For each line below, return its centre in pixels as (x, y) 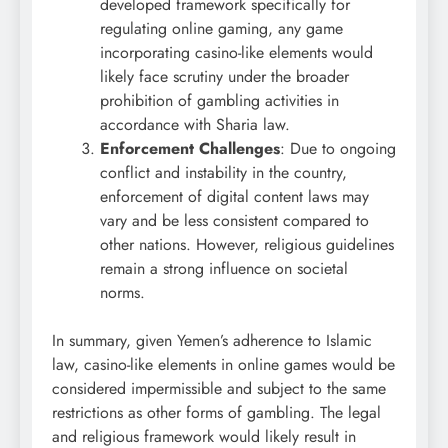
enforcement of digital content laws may (234, 197)
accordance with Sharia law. (195, 125)
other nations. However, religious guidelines (247, 245)
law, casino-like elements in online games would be (223, 365)
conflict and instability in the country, (223, 173)
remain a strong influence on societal (224, 269)
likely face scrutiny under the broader (224, 77)
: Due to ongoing (338, 149)
